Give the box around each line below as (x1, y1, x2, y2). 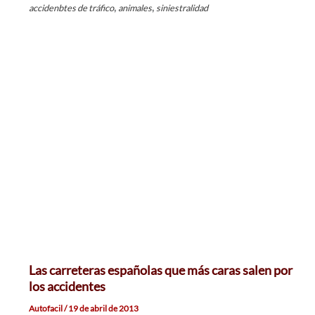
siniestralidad (155, 2, 208, 14)
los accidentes (28, 278, 105, 295)
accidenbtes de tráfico (28, 2, 114, 14)
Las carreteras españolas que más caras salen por (28, 262, 292, 278)
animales (117, 2, 152, 14)
